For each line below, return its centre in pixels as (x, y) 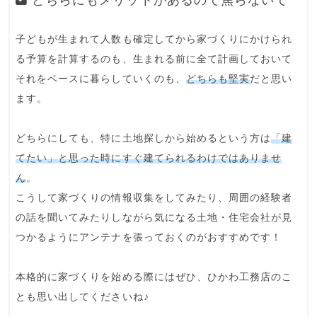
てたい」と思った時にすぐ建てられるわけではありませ (149, 158)
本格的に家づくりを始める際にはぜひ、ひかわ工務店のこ (154, 277)
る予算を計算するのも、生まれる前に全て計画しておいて (154, 59)
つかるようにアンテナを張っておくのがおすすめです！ (149, 237)
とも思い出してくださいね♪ (82, 296)
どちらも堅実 (218, 79)
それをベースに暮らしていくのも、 (101, 79)
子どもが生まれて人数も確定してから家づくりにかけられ (154, 39)
